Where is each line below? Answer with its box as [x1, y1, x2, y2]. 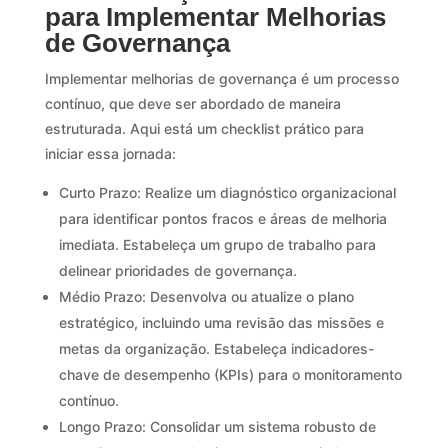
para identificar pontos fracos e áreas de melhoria [58, 209, 387, 227]
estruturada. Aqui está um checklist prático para [44, 119, 364, 137]
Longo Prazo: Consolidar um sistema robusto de [58, 417, 376, 435]
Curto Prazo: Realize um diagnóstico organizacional [58, 183, 396, 201]
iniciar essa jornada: [44, 144, 176, 162]
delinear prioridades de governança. [58, 261, 297, 279]
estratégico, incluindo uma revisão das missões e [58, 313, 384, 331]
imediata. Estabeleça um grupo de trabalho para [58, 235, 376, 253]
